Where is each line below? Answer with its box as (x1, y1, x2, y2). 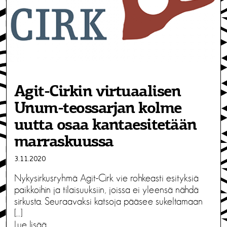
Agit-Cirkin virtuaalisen (14, 84, 181, 100)
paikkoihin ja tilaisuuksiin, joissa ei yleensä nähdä (14, 184, 199, 195)
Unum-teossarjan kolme (14, 101, 181, 117)
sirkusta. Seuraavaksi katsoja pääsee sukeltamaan (14, 196, 203, 207)
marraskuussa (14, 134, 113, 150)
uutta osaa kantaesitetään (14, 118, 197, 133)
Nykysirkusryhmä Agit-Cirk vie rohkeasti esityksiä (14, 173, 199, 183)
